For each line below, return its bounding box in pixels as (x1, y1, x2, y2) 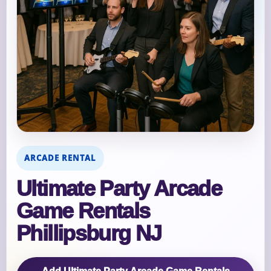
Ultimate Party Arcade (16, 177, 222, 201)
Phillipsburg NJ (16, 221, 162, 246)
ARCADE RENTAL (24, 152, 96, 164)
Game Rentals (16, 199, 150, 224)
